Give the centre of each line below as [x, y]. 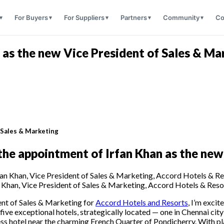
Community [181, 17]
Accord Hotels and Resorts [142, 202]
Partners [133, 17]
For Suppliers [84, 17]
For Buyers [31, 17]
